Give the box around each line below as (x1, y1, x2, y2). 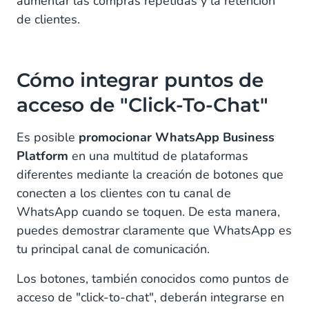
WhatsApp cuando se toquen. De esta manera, (17, 203, 280, 220)
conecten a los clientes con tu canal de (17, 184, 231, 201)
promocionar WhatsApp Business (79, 128, 275, 146)
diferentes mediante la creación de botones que (17, 166, 283, 183)
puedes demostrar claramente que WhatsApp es (17, 221, 292, 239)
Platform (17, 147, 68, 164)
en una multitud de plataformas (68, 147, 248, 164)
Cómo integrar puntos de (17, 68, 263, 92)
